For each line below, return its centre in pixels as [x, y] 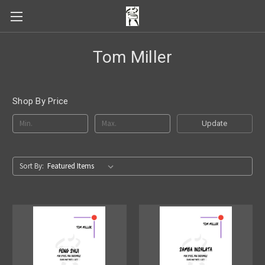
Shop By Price [41, 101]
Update [215, 123]
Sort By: [31, 166]
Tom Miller [132, 57]
